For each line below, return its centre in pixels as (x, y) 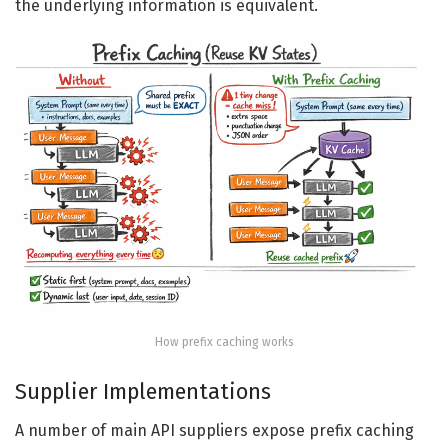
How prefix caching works (224, 342)
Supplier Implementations (143, 391)
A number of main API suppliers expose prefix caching (214, 430)
